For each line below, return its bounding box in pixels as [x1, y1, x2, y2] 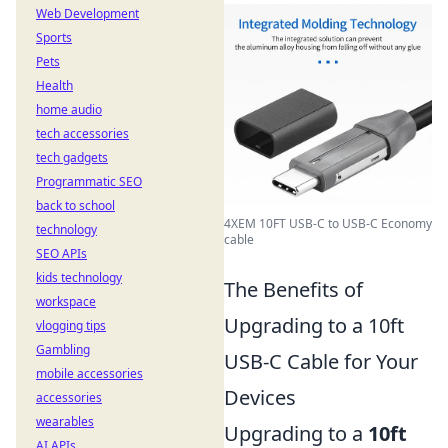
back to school [36, 197, 115, 214]
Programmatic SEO [36, 173, 142, 190]
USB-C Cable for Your [224, 348, 418, 375]
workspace [36, 293, 96, 310]
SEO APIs [36, 245, 87, 262]
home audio [36, 101, 102, 118]
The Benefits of [224, 276, 363, 303]
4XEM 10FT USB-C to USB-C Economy [224, 215, 432, 232]
